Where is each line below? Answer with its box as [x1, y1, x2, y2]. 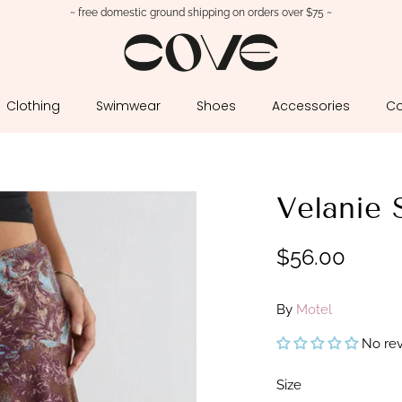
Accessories [272, 96, 350, 115]
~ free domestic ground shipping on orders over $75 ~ [70, 6, 332, 19]
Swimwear [96, 96, 161, 115]
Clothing [6, 96, 60, 115]
